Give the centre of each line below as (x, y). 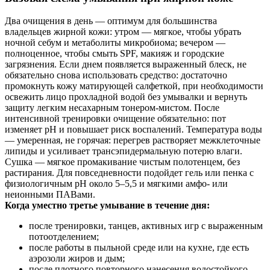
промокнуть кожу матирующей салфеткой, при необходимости (134, 86)
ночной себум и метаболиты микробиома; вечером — (115, 43)
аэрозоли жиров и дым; (77, 259)
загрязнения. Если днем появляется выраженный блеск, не (126, 64)
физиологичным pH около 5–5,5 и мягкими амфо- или (116, 184)
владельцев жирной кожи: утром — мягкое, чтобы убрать (123, 32)
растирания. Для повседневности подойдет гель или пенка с (129, 173)
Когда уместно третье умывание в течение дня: (107, 206)
